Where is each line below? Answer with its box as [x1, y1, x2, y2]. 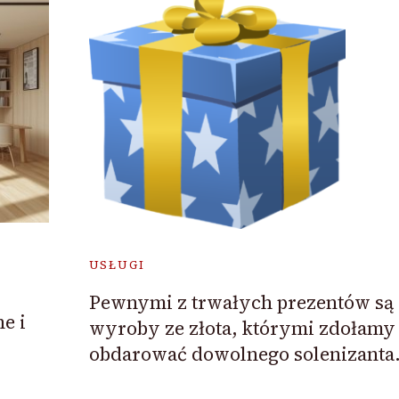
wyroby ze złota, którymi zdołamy [88, 315, 395, 342]
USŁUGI [88, 257, 145, 273]
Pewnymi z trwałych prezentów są [88, 289, 394, 316]
